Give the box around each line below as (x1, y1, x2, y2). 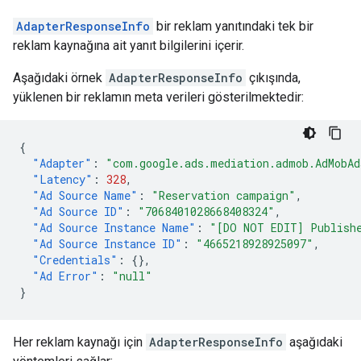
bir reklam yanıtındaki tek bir (153, 19, 313, 34)
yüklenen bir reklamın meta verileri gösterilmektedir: (13, 89, 304, 105)
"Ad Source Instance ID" (32, 236, 182, 251)
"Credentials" (32, 252, 118, 268)
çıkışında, (246, 70, 301, 85)
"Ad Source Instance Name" (32, 220, 196, 235)
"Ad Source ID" (32, 204, 124, 219)
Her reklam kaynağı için (13, 334, 146, 350)
